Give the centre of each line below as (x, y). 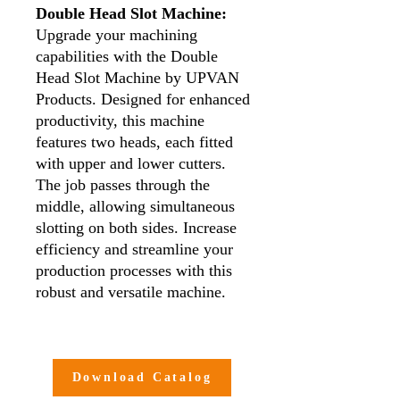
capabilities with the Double (127, 56)
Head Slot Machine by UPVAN (137, 78)
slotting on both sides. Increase (136, 228)
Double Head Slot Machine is (150, 378)
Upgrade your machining (117, 35)
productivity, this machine (120, 121)
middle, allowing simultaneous (135, 206)
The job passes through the (123, 185)
